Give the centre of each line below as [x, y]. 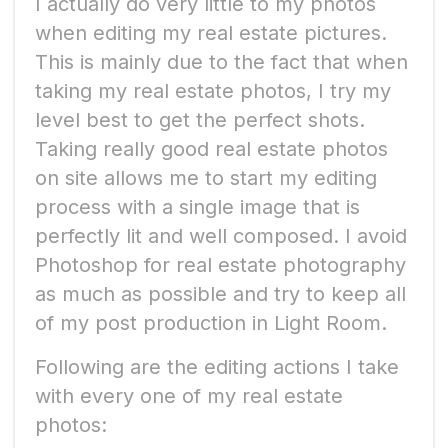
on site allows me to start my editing [206, 177]
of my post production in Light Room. [211, 322]
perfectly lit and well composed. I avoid [221, 235]
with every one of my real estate [189, 395]
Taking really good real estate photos [211, 148]
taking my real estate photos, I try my [213, 90]
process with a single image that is [197, 206]
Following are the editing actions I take [217, 366]
